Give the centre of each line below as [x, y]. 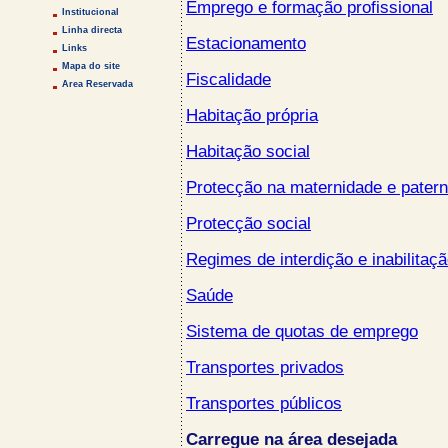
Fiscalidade [228, 79]
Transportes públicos [264, 403]
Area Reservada [97, 84]
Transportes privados [265, 367]
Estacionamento [246, 43]
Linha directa [92, 30]
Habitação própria [252, 115]
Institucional [90, 12]
